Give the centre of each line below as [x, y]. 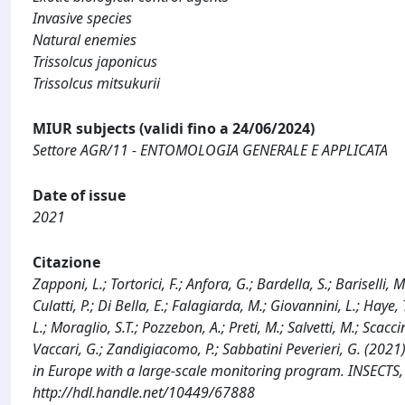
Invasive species [82, 18]
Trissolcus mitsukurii [96, 83]
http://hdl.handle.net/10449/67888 [144, 392]
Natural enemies [85, 40]
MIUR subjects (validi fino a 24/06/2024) [174, 128]
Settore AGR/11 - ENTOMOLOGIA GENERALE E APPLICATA [210, 150]
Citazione [66, 262]
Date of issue [79, 195]
